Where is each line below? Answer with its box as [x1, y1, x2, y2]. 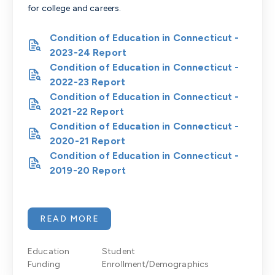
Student [101, 246, 135, 257]
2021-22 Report [50, 106, 125, 117]
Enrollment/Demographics [101, 259, 209, 269]
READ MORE [40, 214, 99, 224]
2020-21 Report [50, 135, 126, 147]
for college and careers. [28, 3, 122, 14]
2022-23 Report [50, 76, 126, 88]
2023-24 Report [50, 47, 127, 58]
